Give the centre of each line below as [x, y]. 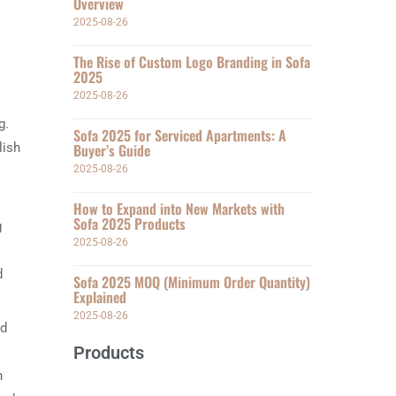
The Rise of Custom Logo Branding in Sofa [192, 62]
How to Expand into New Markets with [179, 209]
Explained [100, 297]
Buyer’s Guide [112, 150]
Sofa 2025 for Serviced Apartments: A [180, 135]
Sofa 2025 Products [130, 224]
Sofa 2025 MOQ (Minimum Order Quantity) [192, 282]
